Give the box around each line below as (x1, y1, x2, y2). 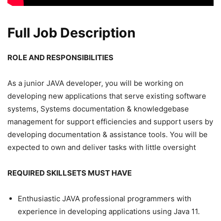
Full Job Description (7, 24, 136, 41)
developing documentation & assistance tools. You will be (7, 129, 208, 139)
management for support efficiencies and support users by (7, 116, 213, 126)
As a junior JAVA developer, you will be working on (7, 78, 184, 88)
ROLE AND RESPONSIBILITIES (7, 52, 113, 62)
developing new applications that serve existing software (7, 91, 206, 101)
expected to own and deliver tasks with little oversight (7, 142, 196, 152)
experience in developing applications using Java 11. (18, 206, 200, 216)
